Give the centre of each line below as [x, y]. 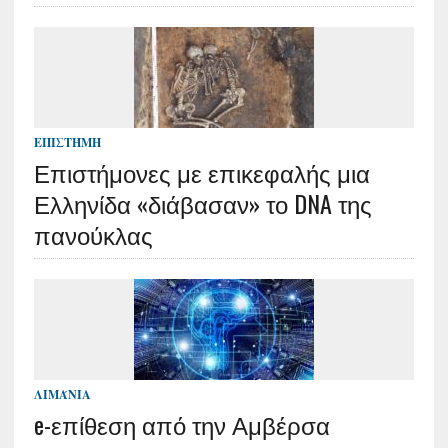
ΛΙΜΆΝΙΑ [62, 394]
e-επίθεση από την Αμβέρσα [181, 424]
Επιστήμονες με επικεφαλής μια [201, 172]
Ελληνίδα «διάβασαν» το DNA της [202, 203]
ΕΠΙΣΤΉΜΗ [67, 142]
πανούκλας [93, 234]
